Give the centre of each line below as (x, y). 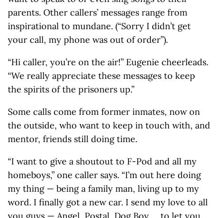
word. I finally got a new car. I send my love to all (108, 202)
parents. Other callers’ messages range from (98, 12)
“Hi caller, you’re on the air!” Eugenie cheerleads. (108, 62)
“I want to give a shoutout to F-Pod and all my (102, 161)
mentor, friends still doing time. (73, 139)
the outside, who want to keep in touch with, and (109, 125)
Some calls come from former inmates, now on (104, 112)
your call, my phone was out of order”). (88, 40)
